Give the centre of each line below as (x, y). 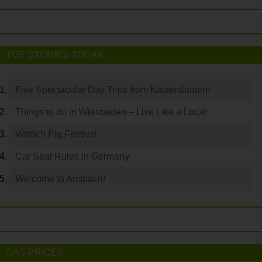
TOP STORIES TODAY (55, 54)
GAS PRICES (35, 252)
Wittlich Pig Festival (56, 134)
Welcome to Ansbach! (60, 178)
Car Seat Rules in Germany (72, 156)
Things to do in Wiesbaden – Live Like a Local (111, 112)
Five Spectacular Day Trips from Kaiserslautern (113, 89)
